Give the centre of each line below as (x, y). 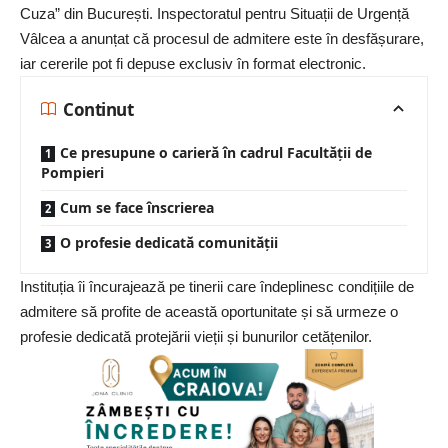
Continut (98, 109)
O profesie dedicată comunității (169, 243)
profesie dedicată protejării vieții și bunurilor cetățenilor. (196, 337)
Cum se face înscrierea (137, 208)
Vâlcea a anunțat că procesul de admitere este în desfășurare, (222, 39)
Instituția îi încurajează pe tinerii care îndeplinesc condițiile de (217, 287)
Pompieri (72, 173)
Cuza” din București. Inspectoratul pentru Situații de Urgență (214, 14)
